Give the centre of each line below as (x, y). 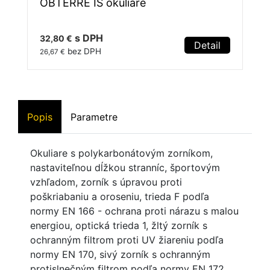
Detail (207, 46)
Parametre (94, 117)
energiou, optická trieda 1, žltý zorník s (119, 226)
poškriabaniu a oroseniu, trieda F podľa (120, 197)
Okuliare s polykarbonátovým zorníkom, (121, 153)
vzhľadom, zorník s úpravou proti (106, 182)
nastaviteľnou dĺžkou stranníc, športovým (125, 168)
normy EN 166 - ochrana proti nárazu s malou (134, 211)
